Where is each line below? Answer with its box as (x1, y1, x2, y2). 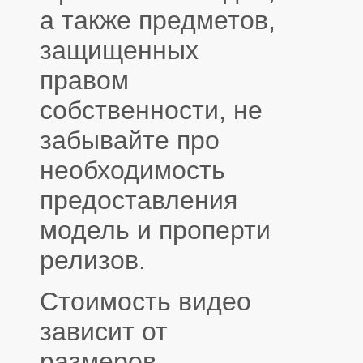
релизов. (40, 245, 146, 275)
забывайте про (40, 125, 220, 155)
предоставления (40, 185, 237, 215)
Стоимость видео (40, 286, 258, 316)
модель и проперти (40, 215, 271, 245)
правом (40, 65, 129, 95)
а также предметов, (40, 5, 275, 35)
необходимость (40, 155, 225, 185)
